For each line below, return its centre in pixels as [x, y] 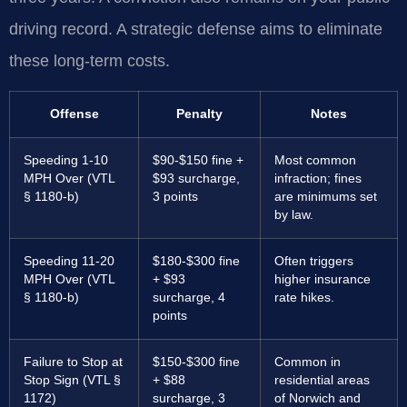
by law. [294, 214]
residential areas [322, 380]
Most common [315, 160]
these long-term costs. [89, 61]
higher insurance [323, 279]
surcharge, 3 [189, 398]
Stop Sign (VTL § [72, 380]
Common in [308, 362]
